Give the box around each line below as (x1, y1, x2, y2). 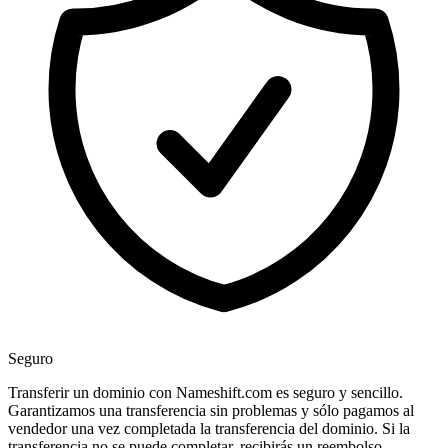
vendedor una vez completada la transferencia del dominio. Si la (8, 420, 410, 438)
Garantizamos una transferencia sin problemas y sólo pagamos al (8, 402, 414, 420)
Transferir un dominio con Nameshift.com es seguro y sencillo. (8, 384, 403, 402)
